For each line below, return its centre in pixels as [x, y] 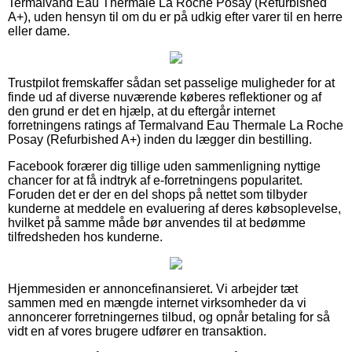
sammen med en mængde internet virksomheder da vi [157, 302]
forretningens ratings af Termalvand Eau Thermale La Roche [176, 125]
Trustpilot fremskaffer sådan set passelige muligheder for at [171, 82]
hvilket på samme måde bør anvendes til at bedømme [157, 222]
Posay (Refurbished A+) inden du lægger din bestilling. [160, 139]
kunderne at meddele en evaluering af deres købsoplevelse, [174, 208]
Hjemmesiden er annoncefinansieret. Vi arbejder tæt [153, 288]
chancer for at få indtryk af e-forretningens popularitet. [155, 180]
